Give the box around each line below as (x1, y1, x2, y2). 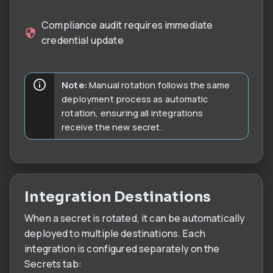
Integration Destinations (24, 187, 211, 206)
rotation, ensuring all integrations (62, 106, 204, 119)
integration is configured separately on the (24, 241, 220, 255)
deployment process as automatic (62, 92, 208, 105)
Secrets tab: (24, 257, 82, 271)
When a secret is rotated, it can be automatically (24, 211, 245, 225)
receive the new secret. (62, 120, 163, 133)
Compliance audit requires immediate (41, 18, 213, 32)
